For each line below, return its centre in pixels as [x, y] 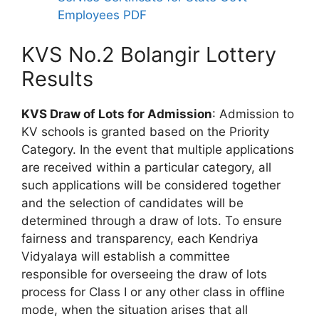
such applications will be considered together [151, 185]
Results [57, 78]
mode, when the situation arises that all [135, 309]
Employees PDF [102, 15]
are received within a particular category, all [146, 167]
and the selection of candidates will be [132, 203]
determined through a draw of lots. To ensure [152, 220]
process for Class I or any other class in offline [153, 292]
